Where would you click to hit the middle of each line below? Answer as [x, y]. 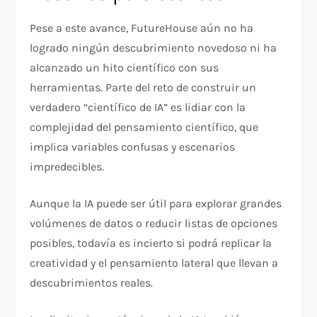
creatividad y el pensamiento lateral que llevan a [154, 263]
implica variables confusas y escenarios [133, 147]
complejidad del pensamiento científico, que [144, 127]
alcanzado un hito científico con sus [125, 68]
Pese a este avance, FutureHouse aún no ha [142, 28]
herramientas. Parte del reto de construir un [143, 88]
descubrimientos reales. [92, 283]
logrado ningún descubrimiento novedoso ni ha [154, 48]
